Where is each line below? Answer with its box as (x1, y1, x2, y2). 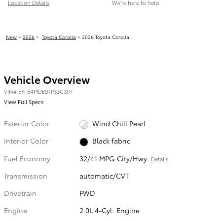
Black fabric (92, 136, 130, 146)
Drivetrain (4, 187, 37, 198)
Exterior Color (4, 118, 49, 128)
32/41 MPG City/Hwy (79, 153, 147, 163)
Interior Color (4, 136, 48, 146)
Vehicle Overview (4, 72, 90, 86)
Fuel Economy (4, 153, 50, 163)
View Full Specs (4, 98, 43, 106)
